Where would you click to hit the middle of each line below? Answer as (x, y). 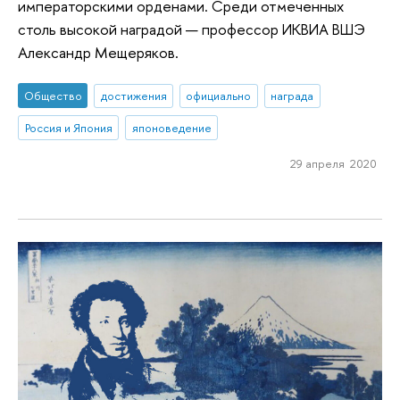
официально (219, 96)
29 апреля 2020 (333, 163)
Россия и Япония (68, 128)
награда (292, 96)
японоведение (171, 128)
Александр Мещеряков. (98, 52)
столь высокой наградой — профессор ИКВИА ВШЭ (192, 29)
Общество (53, 96)
